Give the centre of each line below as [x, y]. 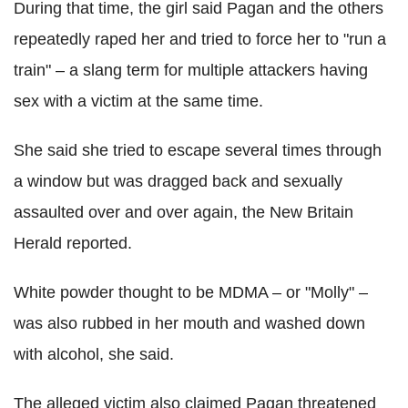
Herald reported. [73, 244]
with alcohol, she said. [94, 355]
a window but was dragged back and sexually [178, 182]
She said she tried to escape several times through [198, 151]
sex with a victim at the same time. [138, 102]
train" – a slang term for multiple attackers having [191, 71]
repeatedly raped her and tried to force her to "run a [200, 40]
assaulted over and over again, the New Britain [184, 213]
